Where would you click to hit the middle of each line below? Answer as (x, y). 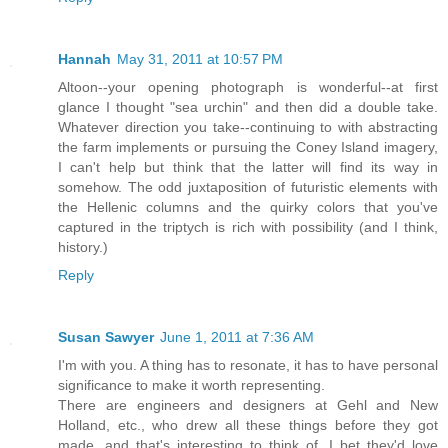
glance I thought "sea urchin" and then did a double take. (248, 107)
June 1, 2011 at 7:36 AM (237, 337)
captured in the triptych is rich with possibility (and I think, (248, 227)
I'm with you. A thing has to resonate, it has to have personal (248, 365)
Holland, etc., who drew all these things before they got (248, 425)
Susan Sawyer (106, 337)
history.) (83, 247)
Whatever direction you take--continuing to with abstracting (248, 127)
